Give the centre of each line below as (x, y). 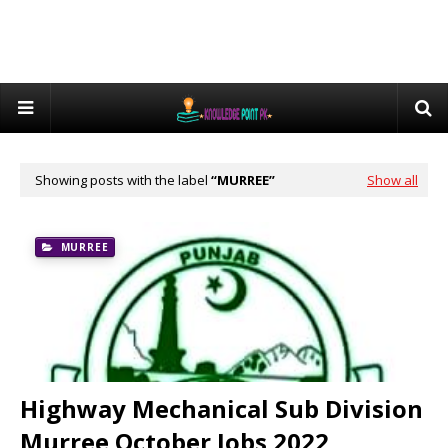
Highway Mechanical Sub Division (221, 408)
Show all (392, 180)
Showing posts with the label (123, 180)
